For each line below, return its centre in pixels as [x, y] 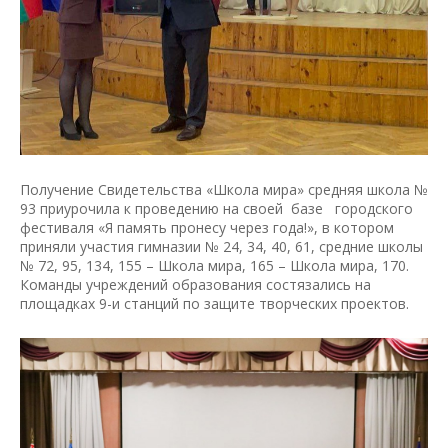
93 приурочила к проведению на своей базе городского [216, 208]
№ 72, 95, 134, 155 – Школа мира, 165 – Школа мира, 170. [214, 265]
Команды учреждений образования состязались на [195, 284]
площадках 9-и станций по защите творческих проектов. [214, 303]
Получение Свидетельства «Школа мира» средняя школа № [224, 189]
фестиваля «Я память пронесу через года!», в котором [207, 227]
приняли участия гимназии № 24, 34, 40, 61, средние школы [221, 246]
